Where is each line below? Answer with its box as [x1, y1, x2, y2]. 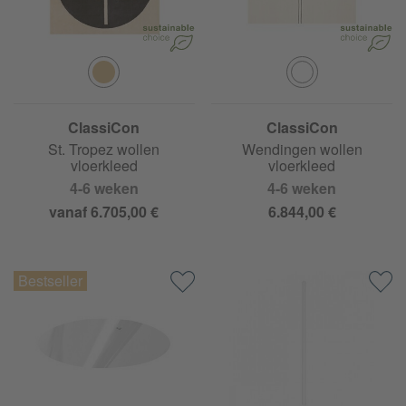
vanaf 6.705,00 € [49, 200, 159, 222]
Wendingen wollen [241, 138, 362, 159]
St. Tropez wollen [48, 138, 160, 159]
